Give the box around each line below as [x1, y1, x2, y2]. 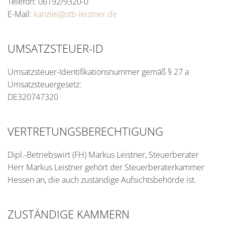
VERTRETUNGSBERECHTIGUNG [8, 124, 163, 139]
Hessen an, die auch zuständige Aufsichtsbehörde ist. [8, 174, 196, 185]
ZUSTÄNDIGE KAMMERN [8, 206, 130, 221]
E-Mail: [8, 9, 34, 20]
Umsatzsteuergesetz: [8, 79, 81, 90]
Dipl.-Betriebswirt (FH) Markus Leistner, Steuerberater [8, 149, 199, 160]
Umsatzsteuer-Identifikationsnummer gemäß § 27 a [8, 66, 189, 77]
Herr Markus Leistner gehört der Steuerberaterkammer [8, 162, 204, 173]
